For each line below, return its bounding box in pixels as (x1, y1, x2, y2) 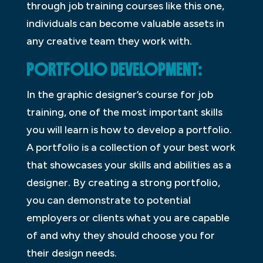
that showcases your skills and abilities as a (26, 159, 231, 172)
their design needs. (26, 247, 117, 260)
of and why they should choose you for (26, 229, 215, 242)
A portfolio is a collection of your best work (26, 141, 235, 154)
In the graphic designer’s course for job (26, 88, 213, 102)
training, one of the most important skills (26, 106, 222, 119)
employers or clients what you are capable (26, 211, 230, 225)
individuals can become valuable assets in (26, 17, 224, 31)
